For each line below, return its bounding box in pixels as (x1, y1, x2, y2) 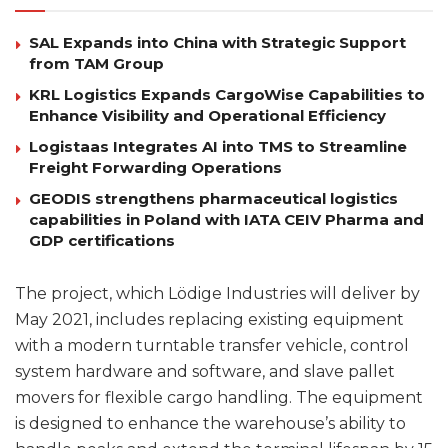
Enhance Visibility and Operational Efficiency (29, 105, 386, 125)
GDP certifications (29, 230, 175, 250)
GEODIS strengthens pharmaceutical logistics (29, 188, 398, 208)
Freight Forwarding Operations (29, 157, 282, 177)
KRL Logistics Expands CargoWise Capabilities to (29, 84, 425, 104)
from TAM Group (29, 53, 164, 73)
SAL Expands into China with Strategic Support (29, 32, 406, 52)
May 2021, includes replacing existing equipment (15, 309, 404, 329)
